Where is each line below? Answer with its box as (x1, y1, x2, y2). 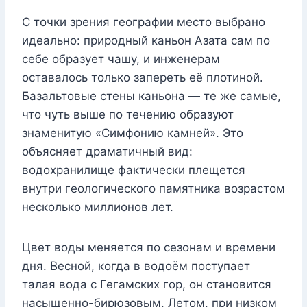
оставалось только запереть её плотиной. (22, 71, 263, 85)
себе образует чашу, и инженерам (22, 52, 220, 66)
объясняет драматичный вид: (22, 145, 193, 159)
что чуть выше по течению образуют (22, 108, 234, 122)
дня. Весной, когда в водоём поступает (22, 259, 250, 273)
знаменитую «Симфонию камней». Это (22, 126, 243, 140)
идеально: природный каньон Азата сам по (22, 34, 270, 48)
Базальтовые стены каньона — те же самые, (22, 89, 281, 103)
